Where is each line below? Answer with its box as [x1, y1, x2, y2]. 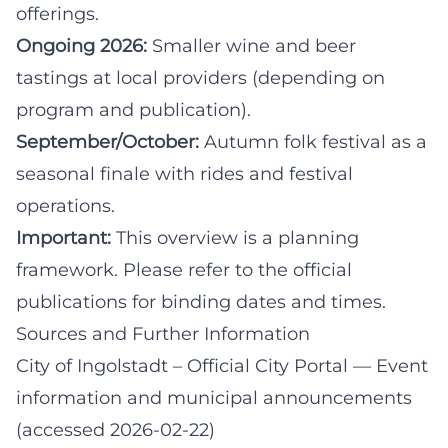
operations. [16, 194, 115, 217]
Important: [16, 226, 111, 249]
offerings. [16, 2, 99, 25]
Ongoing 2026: [16, 34, 147, 57]
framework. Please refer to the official [16, 258, 352, 281]
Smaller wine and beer [147, 34, 356, 57]
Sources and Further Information [16, 322, 310, 345]
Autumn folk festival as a [199, 130, 427, 153]
